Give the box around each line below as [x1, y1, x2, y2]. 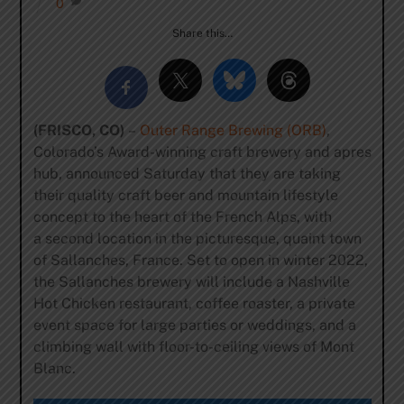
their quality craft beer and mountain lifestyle [32, 187, 338, 205]
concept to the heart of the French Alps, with [32, 208, 332, 226]
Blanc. [32, 360, 76, 378]
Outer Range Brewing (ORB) [139, 122, 326, 140]
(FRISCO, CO [32, 122, 120, 140]
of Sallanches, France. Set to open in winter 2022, [32, 252, 368, 270]
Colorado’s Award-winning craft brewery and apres [32, 143, 372, 161]
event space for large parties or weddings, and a [32, 317, 356, 335]
